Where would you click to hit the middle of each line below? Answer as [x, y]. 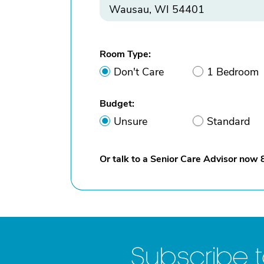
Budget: [117, 104]
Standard [228, 121]
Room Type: [125, 54]
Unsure [131, 121]
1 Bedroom [233, 72]
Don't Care [139, 72]
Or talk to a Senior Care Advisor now [180, 159]
